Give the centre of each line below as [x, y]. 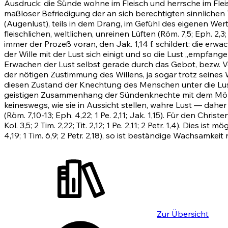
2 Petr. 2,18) [81, 136]
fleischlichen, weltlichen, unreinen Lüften [81, 34]
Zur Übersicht [183, 214]
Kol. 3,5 [17, 125]
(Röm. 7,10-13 [28, 115]
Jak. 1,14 [132, 44]
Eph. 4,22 [73, 115]
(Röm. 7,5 [175, 34]
